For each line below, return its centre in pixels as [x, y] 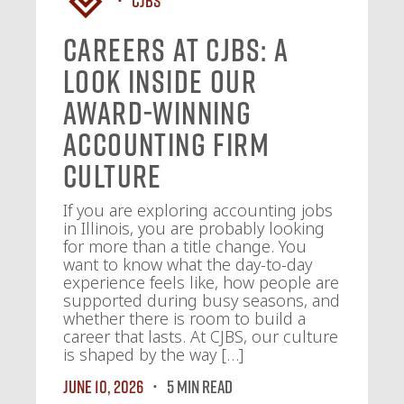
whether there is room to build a [184, 318]
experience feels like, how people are [201, 282]
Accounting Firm [166, 144]
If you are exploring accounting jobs [198, 210]
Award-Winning [158, 113]
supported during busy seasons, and [202, 300]
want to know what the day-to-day [188, 264]
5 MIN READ [200, 386]
